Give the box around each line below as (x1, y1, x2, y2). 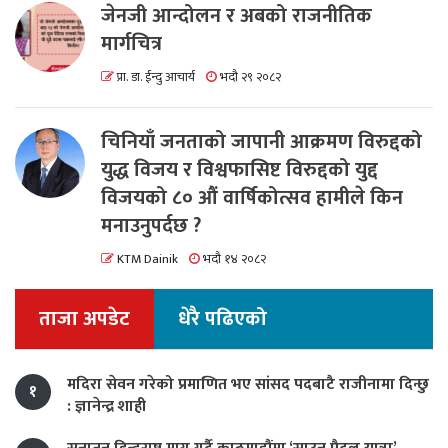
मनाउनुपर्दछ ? (101, 209, 201, 244)
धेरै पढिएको (178, 302, 267, 337)
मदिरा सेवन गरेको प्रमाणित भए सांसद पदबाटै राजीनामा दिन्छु (67, 371, 429, 399)
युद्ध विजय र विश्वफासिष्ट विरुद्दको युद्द (101, 153, 378, 188)
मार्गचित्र (101, 27, 162, 62)
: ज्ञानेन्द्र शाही (67, 393, 146, 421)
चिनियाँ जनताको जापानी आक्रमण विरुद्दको (101, 125, 422, 160)
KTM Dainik (114, 249, 178, 271)
